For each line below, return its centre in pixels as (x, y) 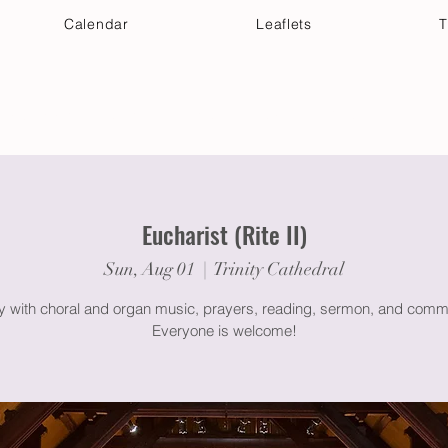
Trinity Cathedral (279, 268)
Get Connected (167, 115)
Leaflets (284, 24)
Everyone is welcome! (224, 330)
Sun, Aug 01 (149, 268)
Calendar (96, 24)
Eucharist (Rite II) (224, 234)
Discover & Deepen (331, 115)
